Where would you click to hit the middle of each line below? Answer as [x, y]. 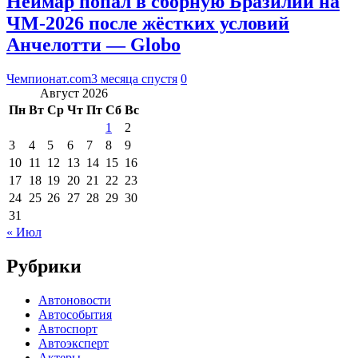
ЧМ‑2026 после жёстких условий [148, 23]
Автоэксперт [74, 343]
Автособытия [75, 314]
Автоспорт [68, 328]
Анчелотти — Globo [93, 44]
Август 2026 [74, 93]
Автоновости [75, 300]
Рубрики [44, 266]
